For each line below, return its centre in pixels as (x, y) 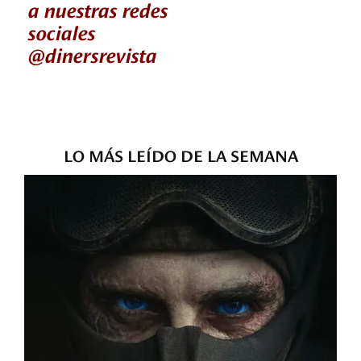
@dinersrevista (93, 53)
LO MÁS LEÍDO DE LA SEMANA (180, 154)
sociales (62, 31)
